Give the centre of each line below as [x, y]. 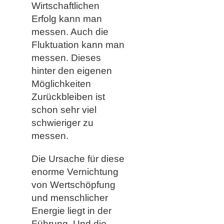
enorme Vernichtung [75, 171]
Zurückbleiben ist [68, 96]
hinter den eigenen [71, 70]
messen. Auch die [70, 31]
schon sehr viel [64, 109]
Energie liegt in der [71, 210]
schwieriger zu [62, 122]
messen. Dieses [66, 57]
